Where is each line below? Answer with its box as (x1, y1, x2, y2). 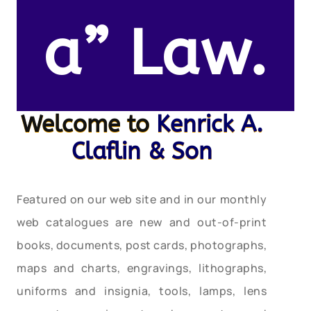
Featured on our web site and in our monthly (17, 191, 267, 207)
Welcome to (20, 110, 156, 138)
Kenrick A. (155, 110, 263, 138)
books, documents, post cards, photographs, (17, 237, 267, 253)
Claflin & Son (71, 137, 212, 165)
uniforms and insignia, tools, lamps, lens (17, 283, 267, 299)
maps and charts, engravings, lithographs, (17, 260, 267, 276)
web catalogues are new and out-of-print (17, 214, 267, 230)
